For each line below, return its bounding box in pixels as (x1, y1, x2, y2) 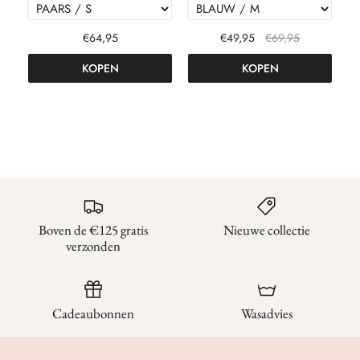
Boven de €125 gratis (39, 221, 148, 239)
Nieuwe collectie (223, 221, 310, 239)
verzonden (66, 237, 121, 256)
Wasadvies (241, 305, 292, 323)
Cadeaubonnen (52, 305, 134, 323)
